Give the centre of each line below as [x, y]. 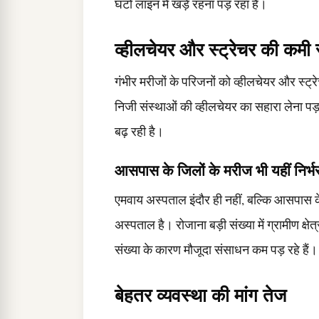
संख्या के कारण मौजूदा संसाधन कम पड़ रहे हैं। [216, 250]
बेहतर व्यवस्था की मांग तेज [200, 295]
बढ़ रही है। [139, 131]
